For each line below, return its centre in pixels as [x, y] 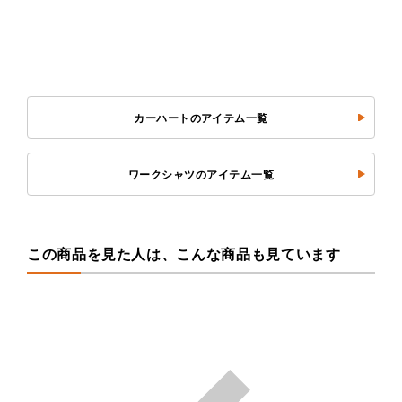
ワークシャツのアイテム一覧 [201, 175]
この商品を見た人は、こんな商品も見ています [184, 254]
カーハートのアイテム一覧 [201, 118]
